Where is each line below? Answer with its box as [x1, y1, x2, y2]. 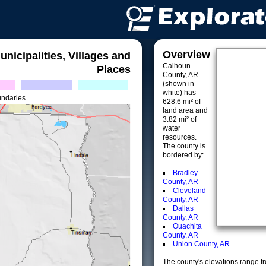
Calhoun [163, 62, 191, 70]
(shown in [163, 80, 194, 88]
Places [97, 64, 131, 75]
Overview [163, 49, 210, 61]
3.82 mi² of [163, 115, 197, 123]
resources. [163, 133, 197, 141]
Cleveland [173, 186, 206, 195]
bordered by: [163, 151, 204, 159]
